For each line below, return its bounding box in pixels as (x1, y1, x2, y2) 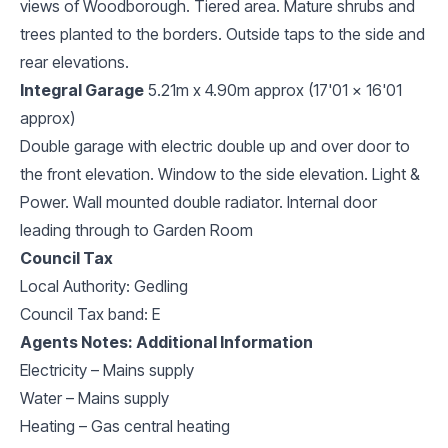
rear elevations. (20, 51, 129, 72)
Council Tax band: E (20, 303, 160, 324)
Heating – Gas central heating (20, 415, 230, 436)
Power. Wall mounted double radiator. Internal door (20, 191, 377, 212)
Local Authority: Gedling (20, 275, 188, 296)
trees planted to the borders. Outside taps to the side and (20, 23, 425, 44)
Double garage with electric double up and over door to (20, 135, 410, 156)
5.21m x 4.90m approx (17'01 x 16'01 (148, 79, 402, 100)
